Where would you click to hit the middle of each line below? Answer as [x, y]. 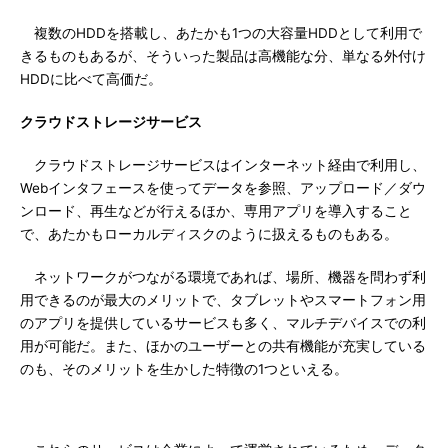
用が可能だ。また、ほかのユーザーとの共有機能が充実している [223, 346]
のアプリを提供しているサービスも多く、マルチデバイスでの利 [223, 323]
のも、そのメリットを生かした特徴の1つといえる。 [184, 369]
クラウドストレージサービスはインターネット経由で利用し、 [223, 165]
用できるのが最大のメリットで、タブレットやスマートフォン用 [223, 300]
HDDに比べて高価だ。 [91, 79]
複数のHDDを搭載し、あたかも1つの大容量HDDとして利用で [221, 33]
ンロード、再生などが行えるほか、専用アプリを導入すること [216, 211]
